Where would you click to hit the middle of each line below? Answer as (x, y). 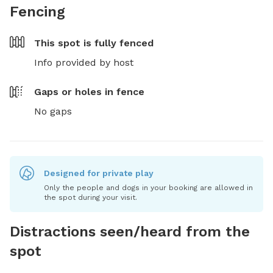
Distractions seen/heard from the (130, 231)
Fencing (37, 11)
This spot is (64, 43)
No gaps (53, 111)
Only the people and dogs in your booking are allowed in (148, 187)
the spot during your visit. (90, 197)
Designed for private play (99, 173)
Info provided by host (84, 62)
